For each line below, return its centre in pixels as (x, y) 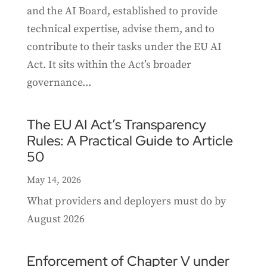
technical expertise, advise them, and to (120, 29)
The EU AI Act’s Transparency (116, 125)
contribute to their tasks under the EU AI (124, 47)
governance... (59, 83)
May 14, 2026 (54, 180)
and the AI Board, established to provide (122, 11)
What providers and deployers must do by (126, 201)
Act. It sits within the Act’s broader (109, 65)
